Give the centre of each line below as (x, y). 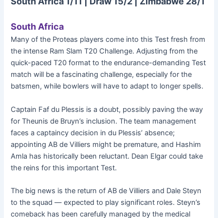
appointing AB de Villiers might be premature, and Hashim (106, 144)
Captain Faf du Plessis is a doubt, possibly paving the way (107, 109)
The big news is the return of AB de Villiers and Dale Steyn (106, 191)
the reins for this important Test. (64, 168)
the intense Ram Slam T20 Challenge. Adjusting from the (104, 51)
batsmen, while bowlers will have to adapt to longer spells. (107, 86)
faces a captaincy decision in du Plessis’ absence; (93, 133)
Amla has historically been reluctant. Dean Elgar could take (107, 156)
